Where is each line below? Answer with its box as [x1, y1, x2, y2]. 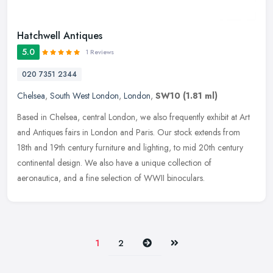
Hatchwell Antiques [17, 29, 102, 43]
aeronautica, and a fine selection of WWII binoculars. [17, 172, 205, 185]
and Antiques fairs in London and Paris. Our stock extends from [17, 126, 240, 139]
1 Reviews [86, 48, 114, 57]
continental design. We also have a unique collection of [17, 157, 211, 169]
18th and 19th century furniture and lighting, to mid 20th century [17, 141, 243, 154]
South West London [50, 90, 119, 102]
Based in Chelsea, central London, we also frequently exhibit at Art [17, 111, 250, 124]
